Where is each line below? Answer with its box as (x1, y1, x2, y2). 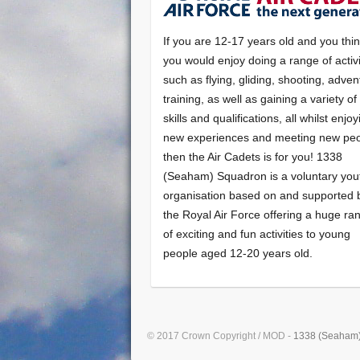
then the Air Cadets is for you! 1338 (163, 150, 343, 164)
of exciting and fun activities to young (163, 227, 351, 241)
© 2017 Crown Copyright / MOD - (147, 330, 293, 342)
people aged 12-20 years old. (163, 247, 313, 260)
